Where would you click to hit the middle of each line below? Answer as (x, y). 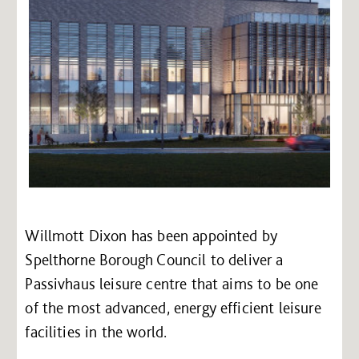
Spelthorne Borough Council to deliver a (154, 259)
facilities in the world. (96, 331)
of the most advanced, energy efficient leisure (173, 307)
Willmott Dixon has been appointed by (151, 235)
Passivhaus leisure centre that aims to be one (172, 283)
